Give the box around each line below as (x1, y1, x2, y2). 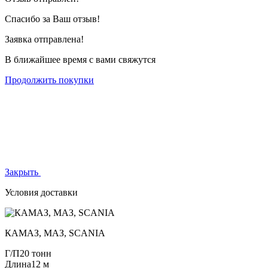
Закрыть (5, 166, 38, 177)
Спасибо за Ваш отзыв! (5, 13, 100, 24)
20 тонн (20, 248, 51, 258)
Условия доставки (5, 187, 78, 197)
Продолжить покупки (5, 74, 94, 85)
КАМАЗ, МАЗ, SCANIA (5, 227, 105, 238)
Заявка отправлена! (5, 33, 84, 44)
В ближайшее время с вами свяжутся (5, 54, 156, 65)
